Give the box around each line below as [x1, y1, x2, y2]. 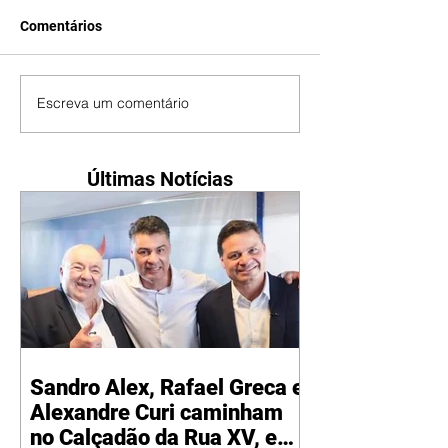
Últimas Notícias [87, 166, 233, 191]
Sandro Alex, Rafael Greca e [30, 375, 304, 401]
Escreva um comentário [37, 94, 189, 113]
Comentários [20, 17, 102, 34]
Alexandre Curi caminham [30, 400, 283, 426]
